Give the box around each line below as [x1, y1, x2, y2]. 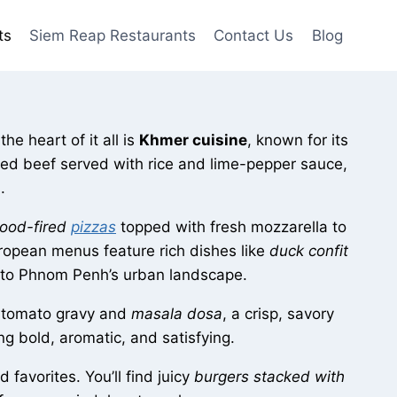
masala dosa [131, 305, 222, 323]
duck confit [269, 242, 348, 261]
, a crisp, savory [222, 305, 334, 323]
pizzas [71, 218, 116, 237]
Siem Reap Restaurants [29, 26, 197, 44]
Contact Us [214, 26, 294, 44]
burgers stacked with [194, 368, 345, 386]
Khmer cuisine [139, 131, 247, 150]
